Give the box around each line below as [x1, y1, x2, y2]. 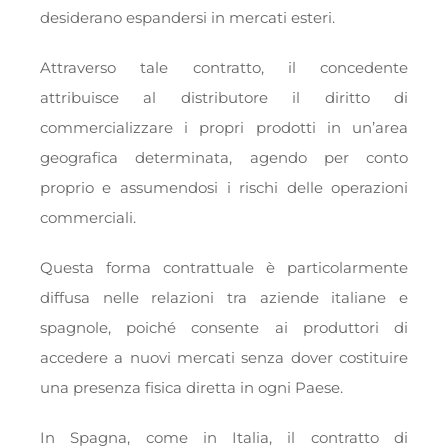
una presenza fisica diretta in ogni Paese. [39, 378, 343, 398]
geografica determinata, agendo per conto [39, 148, 409, 168]
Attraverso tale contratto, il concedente [39, 58, 409, 78]
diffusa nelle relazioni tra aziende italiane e [39, 288, 409, 308]
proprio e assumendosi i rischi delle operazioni [39, 178, 409, 198]
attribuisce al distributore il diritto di [39, 88, 409, 108]
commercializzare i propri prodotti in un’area [39, 118, 409, 138]
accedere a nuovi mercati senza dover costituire [39, 348, 409, 368]
